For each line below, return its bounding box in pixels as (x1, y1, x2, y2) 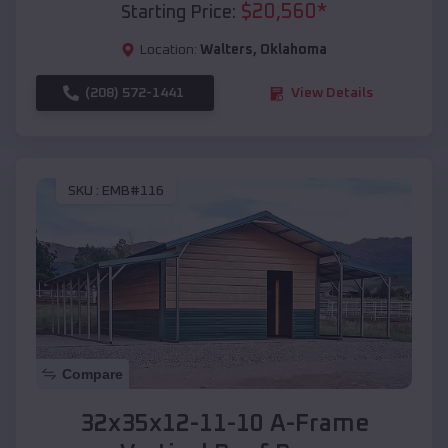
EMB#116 (102, 183, 164, 198)
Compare (62, 366, 123, 383)
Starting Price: (121, 4, 236, 23)
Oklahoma (260, 43, 327, 58)
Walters (200, 43, 253, 58)
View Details (291, 86, 373, 101)
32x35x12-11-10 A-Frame (79, 412, 369, 437)
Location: (140, 43, 197, 58)
